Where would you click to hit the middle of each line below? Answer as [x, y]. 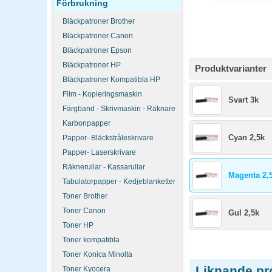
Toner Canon [84, 211]
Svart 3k [243, 100]
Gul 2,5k [244, 213]
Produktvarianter [231, 68]
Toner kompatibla [91, 240]
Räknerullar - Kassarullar [104, 167]
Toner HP [78, 225]
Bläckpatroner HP [92, 65]
